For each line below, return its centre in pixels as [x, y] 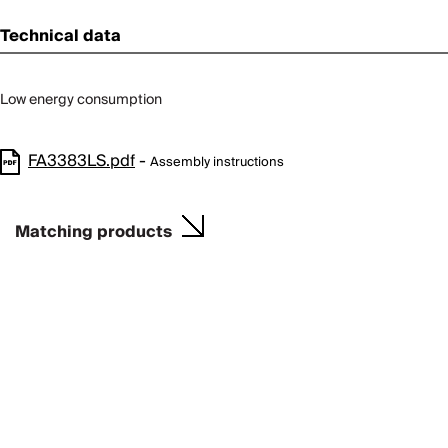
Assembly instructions [217, 162]
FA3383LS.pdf [81, 161]
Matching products [93, 231]
